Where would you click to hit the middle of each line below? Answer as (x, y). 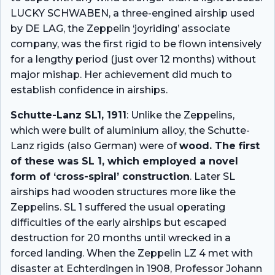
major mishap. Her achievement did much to (121, 75)
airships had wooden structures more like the (123, 192)
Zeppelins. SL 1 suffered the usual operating (118, 207)
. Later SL (212, 177)
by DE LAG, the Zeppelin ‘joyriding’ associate (120, 29)
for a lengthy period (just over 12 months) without (133, 60)
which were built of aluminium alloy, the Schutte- (130, 131)
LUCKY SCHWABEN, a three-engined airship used (133, 14)
